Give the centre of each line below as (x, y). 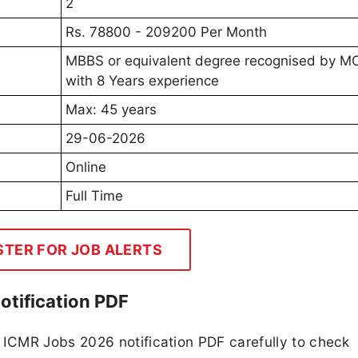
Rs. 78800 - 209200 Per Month (166, 32)
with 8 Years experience (142, 81)
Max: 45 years (111, 110)
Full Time (94, 196)
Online (86, 167)
